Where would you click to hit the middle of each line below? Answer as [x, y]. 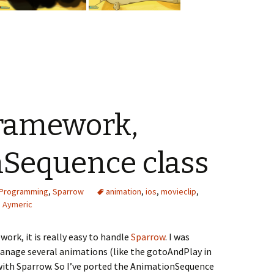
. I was [177, 237]
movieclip [179, 191]
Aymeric [17, 204]
